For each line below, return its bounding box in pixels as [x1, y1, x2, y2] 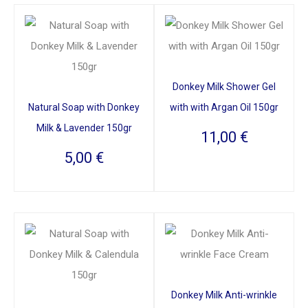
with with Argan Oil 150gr [170, 101, 278, 113]
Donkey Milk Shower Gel [173, 80, 276, 92]
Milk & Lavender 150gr [36, 122, 132, 133]
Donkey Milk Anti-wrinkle [171, 289, 277, 300]
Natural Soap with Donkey [28, 101, 140, 113]
